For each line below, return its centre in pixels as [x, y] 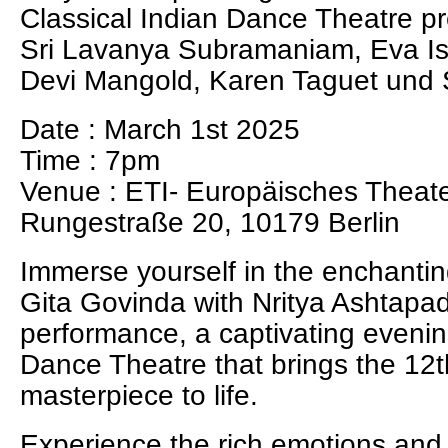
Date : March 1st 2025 [160, 129]
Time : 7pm [94, 160]
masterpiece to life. [139, 395]
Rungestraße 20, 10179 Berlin [210, 222]
